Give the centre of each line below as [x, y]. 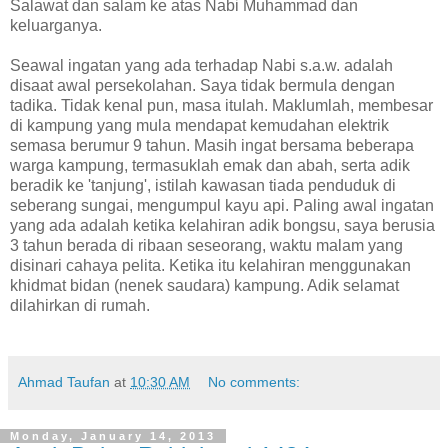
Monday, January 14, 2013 [113, 436]
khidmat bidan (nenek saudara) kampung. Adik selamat [204, 286]
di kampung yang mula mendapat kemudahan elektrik [199, 126]
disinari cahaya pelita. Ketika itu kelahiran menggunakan [210, 266]
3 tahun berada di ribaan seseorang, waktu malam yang [206, 246]
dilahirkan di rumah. [80, 306]
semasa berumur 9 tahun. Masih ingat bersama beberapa [212, 146]
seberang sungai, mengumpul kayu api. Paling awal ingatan [222, 206]
